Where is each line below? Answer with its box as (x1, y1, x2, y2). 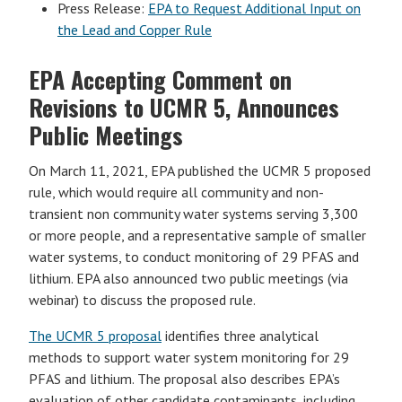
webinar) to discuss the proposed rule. (29, 291, 256, 309)
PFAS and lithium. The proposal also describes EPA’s (29, 370, 340, 388)
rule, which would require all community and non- (29, 183, 324, 201)
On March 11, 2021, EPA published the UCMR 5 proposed (29, 162, 371, 179)
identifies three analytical (162, 327, 319, 345)
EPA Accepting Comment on (29, 62, 292, 97)
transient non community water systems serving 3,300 (29, 205, 358, 223)
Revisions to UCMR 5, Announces (29, 90, 339, 125)
